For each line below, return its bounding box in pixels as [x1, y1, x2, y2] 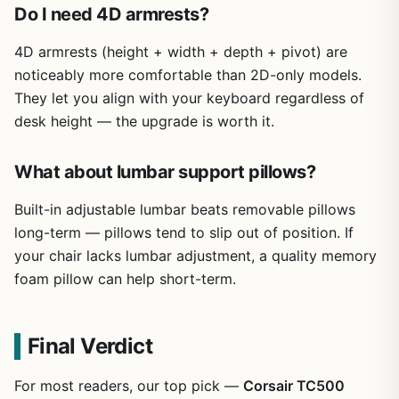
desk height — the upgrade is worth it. [14, 111, 274, 130]
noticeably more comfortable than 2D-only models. [14, 65, 362, 84]
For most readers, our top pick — [14, 376, 243, 395]
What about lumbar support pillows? [14, 160, 315, 183]
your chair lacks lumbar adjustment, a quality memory [14, 246, 377, 265]
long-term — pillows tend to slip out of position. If [14, 223, 354, 241]
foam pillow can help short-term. [14, 269, 236, 288]
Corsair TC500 [243, 376, 345, 395]
